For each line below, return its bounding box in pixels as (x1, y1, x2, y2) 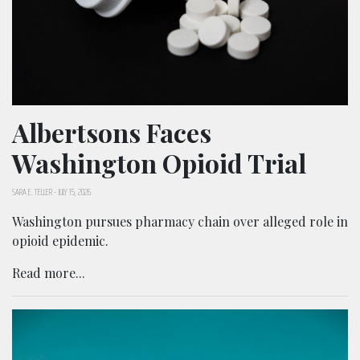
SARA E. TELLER (12, 183, 52, 199)
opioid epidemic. (12, 231, 108, 249)
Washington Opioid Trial (12, 145, 306, 180)
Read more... (12, 264, 85, 281)
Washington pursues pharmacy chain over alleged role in (12, 212, 348, 230)
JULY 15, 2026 (58, 183, 91, 199)
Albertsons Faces (12, 114, 211, 149)
